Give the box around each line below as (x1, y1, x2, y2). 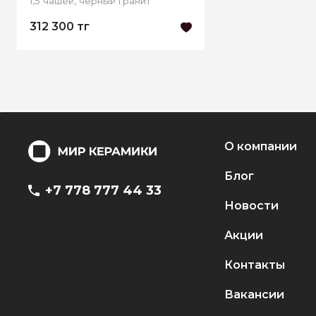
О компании (224, 140, 298, 153)
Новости (224, 199, 279, 212)
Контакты (224, 258, 286, 272)
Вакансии (224, 288, 285, 301)
